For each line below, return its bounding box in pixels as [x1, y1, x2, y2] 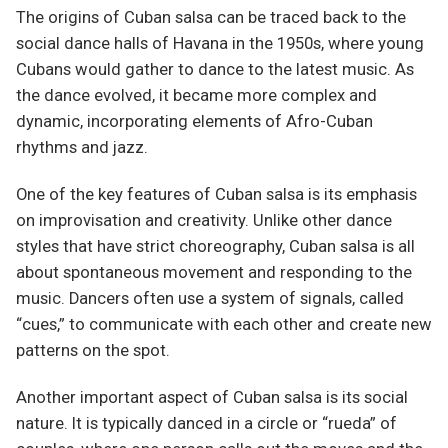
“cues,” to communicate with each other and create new [16, 314, 432, 334]
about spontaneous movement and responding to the [16, 262, 412, 282]
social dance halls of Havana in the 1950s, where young [16, 33, 424, 53]
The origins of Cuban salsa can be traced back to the [16, 7, 406, 27]
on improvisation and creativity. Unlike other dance [16, 210, 392, 230]
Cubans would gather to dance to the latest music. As [16, 59, 414, 79]
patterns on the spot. [16, 340, 170, 360]
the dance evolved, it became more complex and [16, 85, 377, 105]
